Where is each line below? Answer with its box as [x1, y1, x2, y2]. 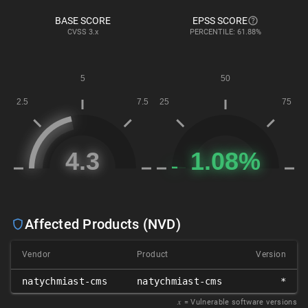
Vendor [22, 250, 51, 260]
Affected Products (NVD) [25, 216, 181, 233]
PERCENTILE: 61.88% [190, 27, 261, 37]
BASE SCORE [54, 15, 111, 27]
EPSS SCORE [192, 15, 247, 27]
